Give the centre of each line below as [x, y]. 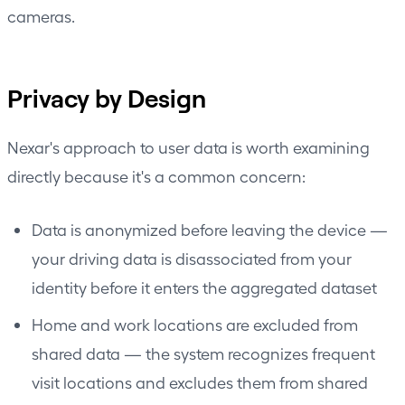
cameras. [41, 15]
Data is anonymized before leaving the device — [210, 229]
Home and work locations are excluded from [195, 324]
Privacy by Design [107, 97]
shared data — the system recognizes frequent [203, 353]
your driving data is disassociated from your [192, 258]
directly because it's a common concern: [156, 175]
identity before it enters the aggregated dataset [204, 287]
